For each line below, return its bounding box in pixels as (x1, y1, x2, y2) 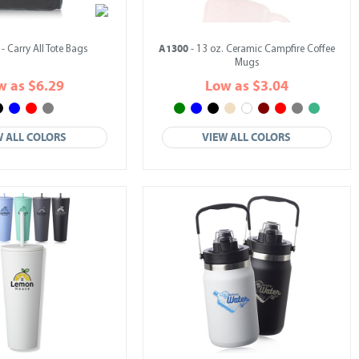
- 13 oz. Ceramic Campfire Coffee (188, 44, 335, 54)
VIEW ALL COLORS (202, 131, 292, 144)
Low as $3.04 (205, 78, 288, 95)
